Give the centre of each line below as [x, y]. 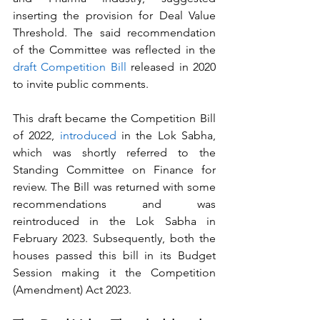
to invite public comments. [82, 84]
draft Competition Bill [70, 67]
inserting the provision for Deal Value [114, 15]
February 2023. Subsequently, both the [114, 238]
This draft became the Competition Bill [114, 118]
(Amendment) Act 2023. [72, 290]
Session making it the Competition [114, 272]
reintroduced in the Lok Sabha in [114, 221]
